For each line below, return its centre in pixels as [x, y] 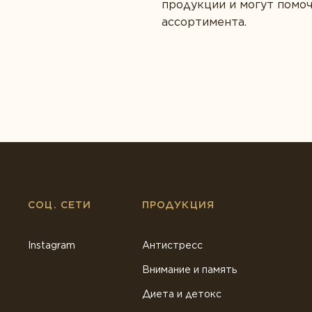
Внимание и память [189, 270]
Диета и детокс [181, 294]
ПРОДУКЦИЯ [178, 205]
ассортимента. [204, 22]
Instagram [52, 245]
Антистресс [172, 245]
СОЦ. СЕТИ [60, 205]
